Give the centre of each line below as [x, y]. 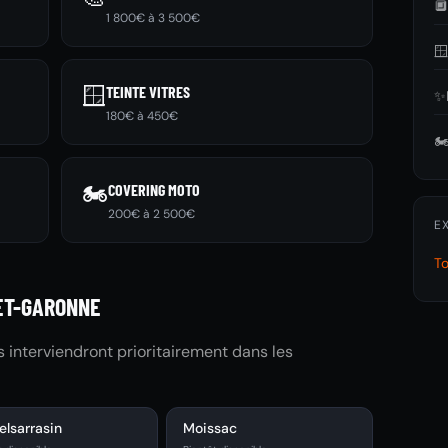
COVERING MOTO [153, 189]
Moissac [210, 428]
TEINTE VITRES [147, 91]
